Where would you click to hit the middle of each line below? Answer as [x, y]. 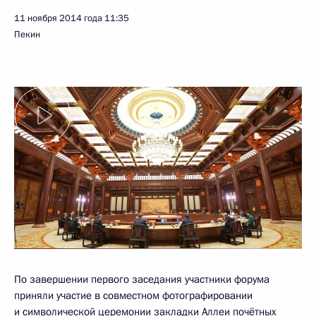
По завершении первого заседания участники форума [142, 279]
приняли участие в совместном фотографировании [133, 295]
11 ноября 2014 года [58, 18]
